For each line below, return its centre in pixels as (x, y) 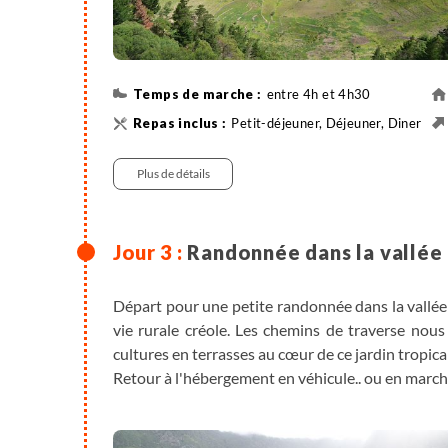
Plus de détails (173, 173)
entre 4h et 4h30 (318, 93)
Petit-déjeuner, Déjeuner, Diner (326, 122)
